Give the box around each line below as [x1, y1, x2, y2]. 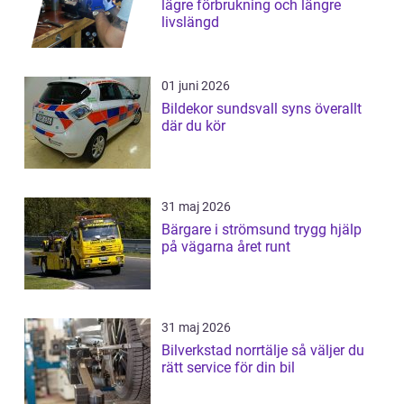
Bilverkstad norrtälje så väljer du [161, 341, 291, 359]
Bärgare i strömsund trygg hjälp [161, 220, 294, 238]
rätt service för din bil [161, 358, 295, 376]
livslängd [161, 13, 219, 31]
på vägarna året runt [161, 237, 290, 255]
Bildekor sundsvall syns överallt [161, 99, 281, 117]
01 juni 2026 [161, 78, 230, 93]
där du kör [161, 116, 225, 134]
